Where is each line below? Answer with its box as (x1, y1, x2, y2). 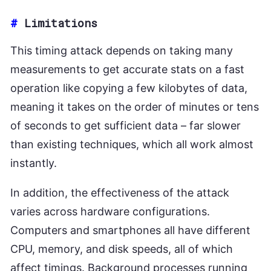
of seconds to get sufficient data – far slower (10, 119, 241, 132)
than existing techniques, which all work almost (10, 137, 253, 151)
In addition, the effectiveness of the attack (10, 186, 229, 199)
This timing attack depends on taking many (10, 44, 233, 57)
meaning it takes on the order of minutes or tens (10, 100, 259, 113)
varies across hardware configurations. (10, 204, 210, 218)
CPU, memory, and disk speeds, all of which (10, 242, 233, 255)
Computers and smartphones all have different (10, 223, 250, 237)
